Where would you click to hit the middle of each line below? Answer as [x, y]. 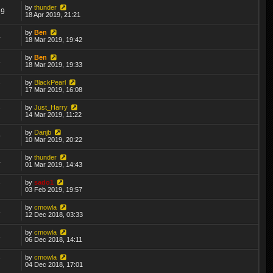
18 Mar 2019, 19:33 [54, 64]
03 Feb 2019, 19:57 [54, 189]
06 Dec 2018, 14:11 [54, 239]
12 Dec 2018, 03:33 [54, 214]
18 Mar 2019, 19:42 [54, 39]
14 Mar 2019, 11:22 [54, 114]
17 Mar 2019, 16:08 [54, 89]
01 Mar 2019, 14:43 [54, 164]
